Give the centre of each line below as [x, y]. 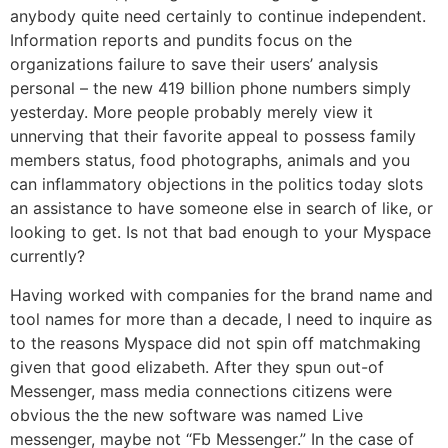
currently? [47, 256]
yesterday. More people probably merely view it [191, 112]
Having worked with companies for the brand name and [221, 294]
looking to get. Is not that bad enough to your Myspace [220, 232]
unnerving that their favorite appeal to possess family [213, 136]
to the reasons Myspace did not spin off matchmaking [215, 342]
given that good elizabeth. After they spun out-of [197, 366]
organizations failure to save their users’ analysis [194, 64]
